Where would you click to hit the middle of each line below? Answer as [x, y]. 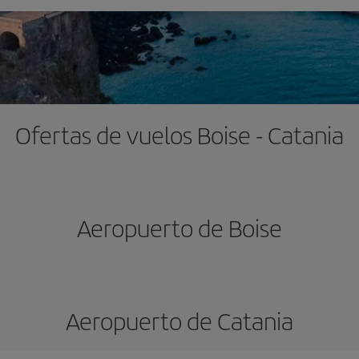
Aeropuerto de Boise [179, 228]
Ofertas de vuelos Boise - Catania [179, 135]
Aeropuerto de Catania [179, 321]
